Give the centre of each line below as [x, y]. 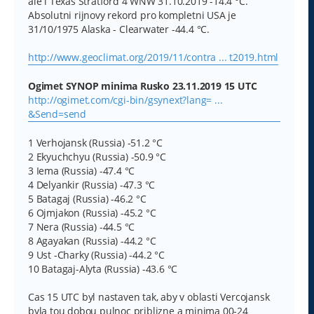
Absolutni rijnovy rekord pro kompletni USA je [132, 15]
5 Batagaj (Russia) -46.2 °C [87, 198]
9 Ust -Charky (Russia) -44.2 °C [96, 254]
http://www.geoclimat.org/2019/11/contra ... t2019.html [153, 57]
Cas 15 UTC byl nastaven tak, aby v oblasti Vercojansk [149, 296]
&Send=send [57, 114]
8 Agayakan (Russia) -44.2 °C [92, 240]
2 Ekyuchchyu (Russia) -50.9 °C [97, 156]
